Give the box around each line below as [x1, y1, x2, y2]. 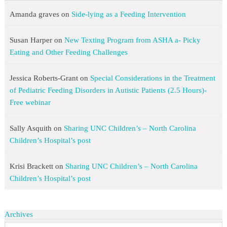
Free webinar [9, 98, 51, 107]
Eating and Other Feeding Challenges [9, 48, 128, 57]
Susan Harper [9, 36, 52, 45]
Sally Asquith [9, 124, 52, 133]
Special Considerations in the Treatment [90, 74, 215, 83]
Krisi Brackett [9, 162, 53, 171]
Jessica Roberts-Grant [9, 74, 78, 83]
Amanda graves [9, 10, 59, 19]
